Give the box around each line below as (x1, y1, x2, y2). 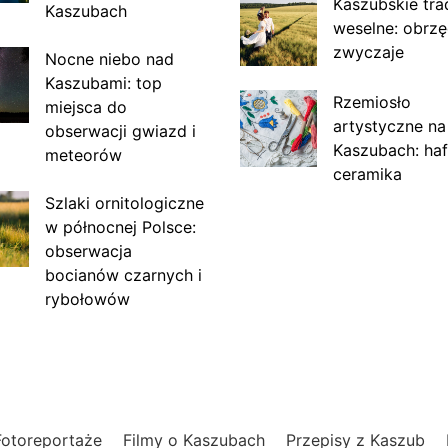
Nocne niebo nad (44, 48, 174, 69)
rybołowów (44, 288, 130, 309)
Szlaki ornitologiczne (44, 192, 204, 213)
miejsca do (44, 96, 127, 117)
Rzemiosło (332, 91, 411, 112)
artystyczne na (332, 115, 446, 136)
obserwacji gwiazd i (44, 120, 196, 141)
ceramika (332, 163, 402, 184)
